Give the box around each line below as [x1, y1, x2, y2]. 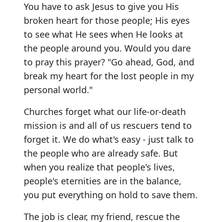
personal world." [24, 83, 93, 96]
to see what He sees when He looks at [24, 28, 183, 40]
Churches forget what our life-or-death [24, 105, 186, 117]
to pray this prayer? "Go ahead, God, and [24, 55, 194, 68]
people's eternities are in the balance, [24, 174, 181, 187]
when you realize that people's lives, [24, 161, 175, 173]
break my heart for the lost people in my [24, 69, 194, 82]
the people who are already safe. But [24, 147, 178, 159]
